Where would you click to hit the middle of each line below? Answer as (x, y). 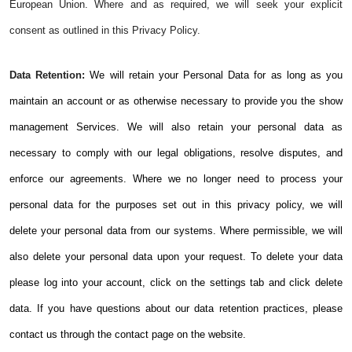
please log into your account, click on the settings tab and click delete (176, 283)
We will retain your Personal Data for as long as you (216, 75)
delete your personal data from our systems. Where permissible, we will (176, 231)
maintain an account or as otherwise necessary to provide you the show (176, 101)
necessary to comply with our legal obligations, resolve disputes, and (176, 153)
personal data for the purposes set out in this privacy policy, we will (176, 205)
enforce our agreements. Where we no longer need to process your (176, 179)
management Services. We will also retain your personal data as (176, 127)
